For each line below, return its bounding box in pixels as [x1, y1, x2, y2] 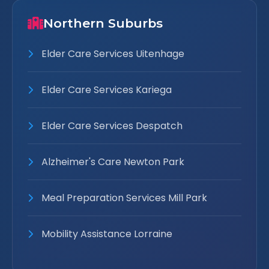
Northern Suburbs [43, 16, 163, 31]
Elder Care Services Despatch [39, 119, 183, 133]
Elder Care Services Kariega [39, 83, 172, 97]
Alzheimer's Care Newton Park [39, 155, 184, 169]
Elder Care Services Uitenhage [39, 47, 184, 61]
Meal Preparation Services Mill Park [39, 191, 207, 205]
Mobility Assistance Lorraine [39, 227, 172, 241]
